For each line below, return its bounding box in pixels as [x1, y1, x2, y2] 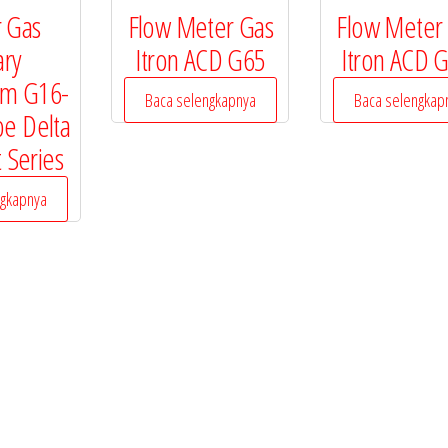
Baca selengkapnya [144, 88, 256, 113]
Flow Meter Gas [127, 6, 274, 48]
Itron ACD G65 [135, 39, 266, 81]
